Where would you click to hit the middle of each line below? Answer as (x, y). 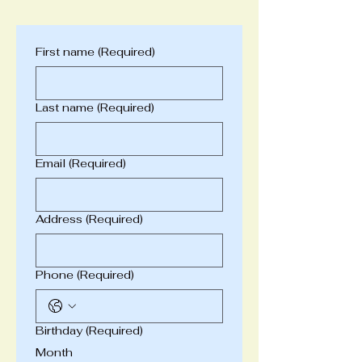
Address (59, 219)
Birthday (59, 330)
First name (65, 52)
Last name (65, 107)
